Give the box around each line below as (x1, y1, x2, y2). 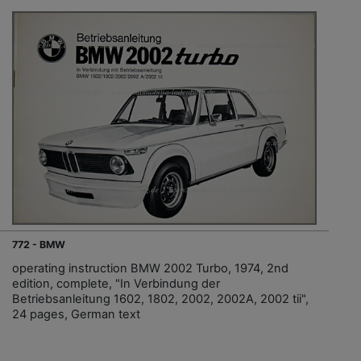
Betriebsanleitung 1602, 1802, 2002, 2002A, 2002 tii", (12, 291, 309, 306)
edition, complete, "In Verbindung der (12, 276, 220, 291)
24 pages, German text (12, 306, 140, 322)
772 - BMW (12, 238, 65, 251)
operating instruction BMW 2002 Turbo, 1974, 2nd (12, 260, 288, 276)
